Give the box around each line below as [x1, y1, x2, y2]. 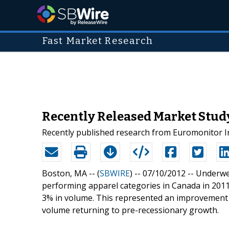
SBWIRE [100, 167, 130, 179]
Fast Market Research [42, 35, 153, 47]
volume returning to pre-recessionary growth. [42, 204, 219, 216]
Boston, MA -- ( [42, 167, 100, 179]
